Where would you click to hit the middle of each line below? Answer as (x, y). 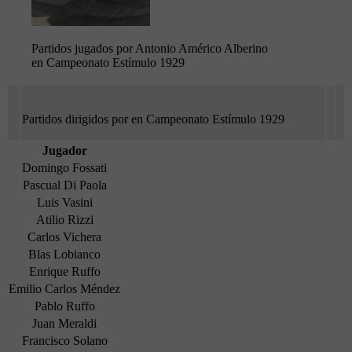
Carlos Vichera (64, 237)
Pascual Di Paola (64, 185)
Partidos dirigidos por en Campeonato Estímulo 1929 (153, 119)
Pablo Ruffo (64, 306)
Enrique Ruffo (64, 272)
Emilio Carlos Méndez (64, 289)
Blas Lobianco (64, 255)
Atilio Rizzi (64, 220)
